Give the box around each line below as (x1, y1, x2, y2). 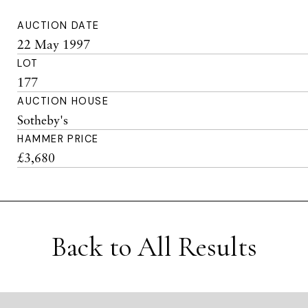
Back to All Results (51, 230, 257, 263)
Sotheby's (17, 112, 69, 127)
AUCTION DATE (17, 19, 100, 32)
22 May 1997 (17, 36, 91, 52)
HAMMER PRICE (17, 133, 99, 145)
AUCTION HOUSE (17, 95, 109, 107)
